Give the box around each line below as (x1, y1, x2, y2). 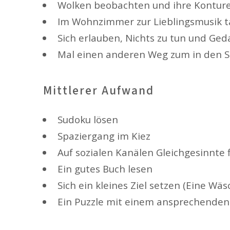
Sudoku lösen (57, 113, 118, 126)
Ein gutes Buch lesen (57, 162, 152, 176)
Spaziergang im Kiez (57, 129, 150, 143)
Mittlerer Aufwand (43, 82, 155, 99)
